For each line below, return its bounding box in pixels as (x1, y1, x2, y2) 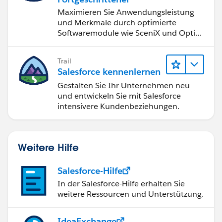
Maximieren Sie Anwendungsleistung (57, 7, 194, 18)
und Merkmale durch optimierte (57, 17, 176, 28)
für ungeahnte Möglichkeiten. (57, 38, 167, 49)
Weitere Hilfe (18, 140, 79, 154)
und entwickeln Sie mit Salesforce (57, 90, 181, 101)
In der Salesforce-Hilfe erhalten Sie (57, 178, 185, 189)
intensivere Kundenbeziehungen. (57, 101, 179, 111)
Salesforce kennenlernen (57, 66, 161, 78)
